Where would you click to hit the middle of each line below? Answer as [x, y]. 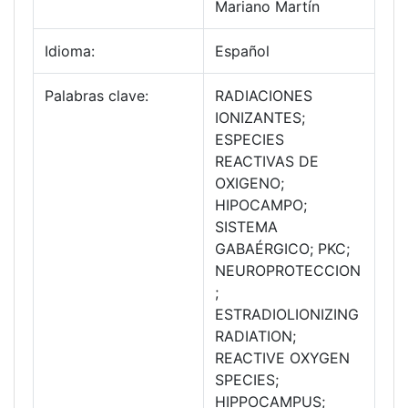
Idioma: [70, 51]
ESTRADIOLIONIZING [287, 315]
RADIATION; [255, 337]
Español [242, 51]
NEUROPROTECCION [288, 271]
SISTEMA [246, 227]
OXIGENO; [250, 184]
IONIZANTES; [260, 118]
